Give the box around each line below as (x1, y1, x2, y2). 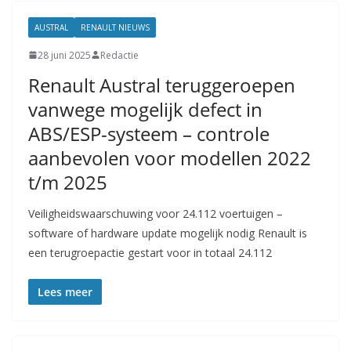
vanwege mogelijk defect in (28, 96, 262, 122)
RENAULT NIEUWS (81, 21, 150, 33)
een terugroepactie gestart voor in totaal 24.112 (28, 244, 272, 260)
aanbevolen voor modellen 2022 (28, 144, 311, 171)
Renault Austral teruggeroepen (28, 71, 295, 98)
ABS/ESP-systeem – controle (28, 120, 270, 147)
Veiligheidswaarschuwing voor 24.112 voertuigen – (28, 205, 283, 221)
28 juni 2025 (38, 48, 91, 62)
